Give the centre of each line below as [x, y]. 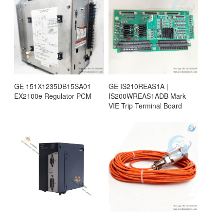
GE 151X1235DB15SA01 [53, 86]
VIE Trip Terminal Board [145, 106]
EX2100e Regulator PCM [53, 96]
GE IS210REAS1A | [138, 86]
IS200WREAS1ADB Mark [147, 96]
